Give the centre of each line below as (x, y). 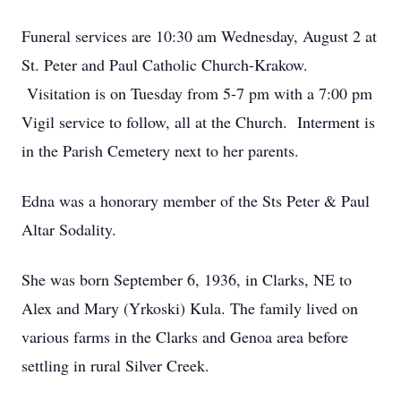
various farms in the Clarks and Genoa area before (185, 337)
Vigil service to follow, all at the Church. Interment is (198, 122)
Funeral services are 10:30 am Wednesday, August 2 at (199, 36)
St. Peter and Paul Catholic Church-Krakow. (165, 64)
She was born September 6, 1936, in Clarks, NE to (187, 279)
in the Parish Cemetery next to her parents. (160, 150)
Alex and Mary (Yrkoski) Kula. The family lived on (190, 308)
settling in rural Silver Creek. (115, 365)
